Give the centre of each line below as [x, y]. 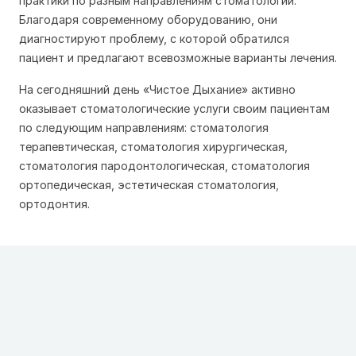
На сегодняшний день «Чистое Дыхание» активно [157, 89]
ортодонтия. [54, 204]
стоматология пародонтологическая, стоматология [164, 166]
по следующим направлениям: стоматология [144, 128]
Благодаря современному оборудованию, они [148, 19]
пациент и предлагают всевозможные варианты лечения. [178, 58]
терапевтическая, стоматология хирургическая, [153, 147]
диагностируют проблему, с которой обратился [154, 39]
